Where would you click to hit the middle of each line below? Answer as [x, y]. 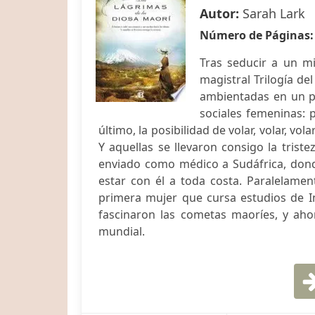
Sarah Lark [274, 13]
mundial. [122, 231]
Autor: [221, 13]
